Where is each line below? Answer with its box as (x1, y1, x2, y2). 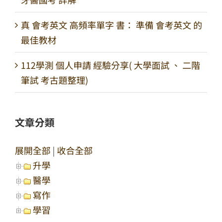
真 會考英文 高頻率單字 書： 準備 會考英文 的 (21, 18, 202, 31)
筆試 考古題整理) (21, 73, 88, 86)
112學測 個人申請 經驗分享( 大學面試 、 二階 (21, 58, 200, 71)
